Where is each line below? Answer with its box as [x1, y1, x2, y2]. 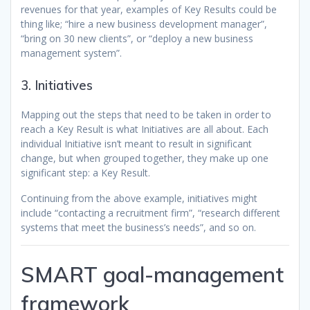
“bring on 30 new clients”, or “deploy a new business [21, 32, 253, 46]
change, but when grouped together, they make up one [21, 152, 268, 165]
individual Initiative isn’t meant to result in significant [21, 137, 252, 151]
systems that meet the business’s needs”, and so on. [21, 221, 256, 235]
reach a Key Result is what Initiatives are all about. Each [21, 122, 268, 136]
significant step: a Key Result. [21, 166, 150, 180]
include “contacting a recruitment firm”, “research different [21, 206, 280, 220]
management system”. [21, 46, 122, 60]
